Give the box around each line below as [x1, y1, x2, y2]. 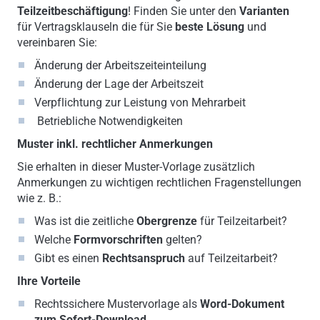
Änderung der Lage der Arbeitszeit [34, 76, 204, 91]
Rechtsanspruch [101, 251, 185, 265]
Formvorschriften [73, 232, 163, 246]
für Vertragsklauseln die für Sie [16, 19, 175, 34]
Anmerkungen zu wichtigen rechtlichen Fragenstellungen [16, 175, 301, 189]
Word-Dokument [199, 296, 284, 311]
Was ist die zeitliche [34, 214, 136, 228]
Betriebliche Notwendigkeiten [34, 114, 183, 128]
